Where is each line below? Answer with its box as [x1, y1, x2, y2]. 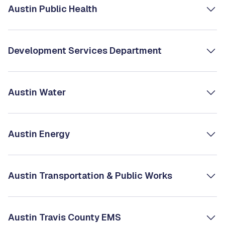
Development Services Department [8, 44, 164, 56]
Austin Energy [8, 128, 70, 140]
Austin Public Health [8, 3, 97, 15]
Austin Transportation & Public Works [8, 169, 172, 181]
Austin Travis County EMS [8, 211, 121, 223]
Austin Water [8, 86, 66, 98]
